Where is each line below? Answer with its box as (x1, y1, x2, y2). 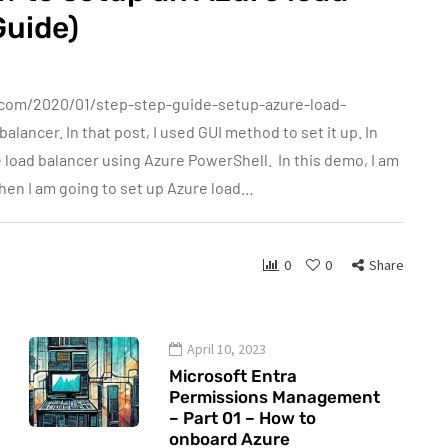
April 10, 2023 (187, 340, 266, 358)
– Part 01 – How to (169, 408, 316, 428)
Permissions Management (169, 387, 380, 407)
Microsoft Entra (169, 366, 297, 386)
